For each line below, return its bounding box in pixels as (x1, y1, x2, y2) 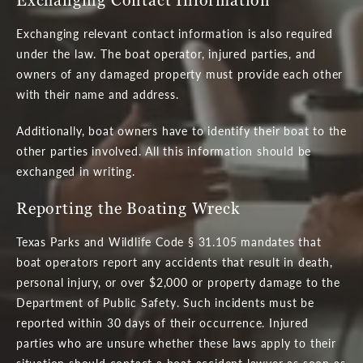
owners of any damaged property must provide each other (16, 65, 344, 82)
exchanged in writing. (16, 162, 135, 179)
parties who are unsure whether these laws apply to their (16, 334, 336, 351)
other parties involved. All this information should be (16, 142, 312, 159)
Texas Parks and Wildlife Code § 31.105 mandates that (16, 233, 322, 250)
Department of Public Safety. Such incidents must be (16, 293, 314, 310)
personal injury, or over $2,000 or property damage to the (16, 273, 340, 290)
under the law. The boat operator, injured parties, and (16, 45, 317, 62)
